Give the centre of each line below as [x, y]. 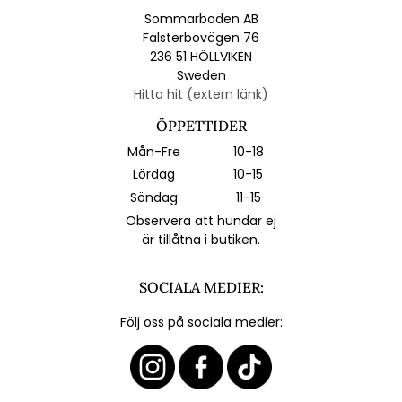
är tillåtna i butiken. [201, 239]
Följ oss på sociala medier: [201, 322]
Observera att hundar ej [201, 220]
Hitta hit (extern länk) [201, 94]
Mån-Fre [154, 151]
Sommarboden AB [201, 18]
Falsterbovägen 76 [201, 37]
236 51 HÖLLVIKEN [201, 56]
